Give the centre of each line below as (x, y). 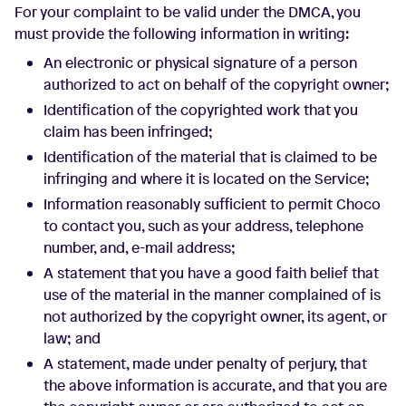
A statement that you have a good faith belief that (211, 273)
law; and (72, 338)
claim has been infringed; (128, 131)
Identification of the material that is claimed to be (210, 157)
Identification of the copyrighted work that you (201, 110)
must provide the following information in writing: (182, 34)
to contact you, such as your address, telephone (203, 226)
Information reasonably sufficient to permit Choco (212, 204)
